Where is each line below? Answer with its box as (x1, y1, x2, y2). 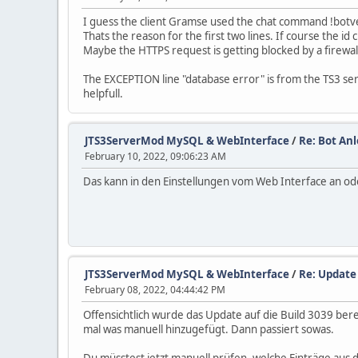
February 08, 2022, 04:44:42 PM (85, 282, 225, 296)
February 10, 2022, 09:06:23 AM (85, 149, 226, 163)
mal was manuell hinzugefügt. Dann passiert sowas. (83, 321, 334, 336)
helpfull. (83, 86, 123, 101)
